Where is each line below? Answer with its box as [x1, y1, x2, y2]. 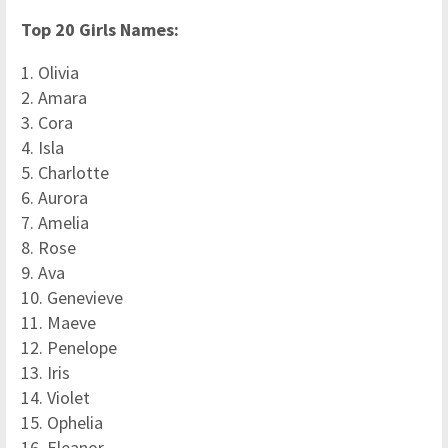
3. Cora [21, 111, 73, 134]
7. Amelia [21, 211, 89, 234]
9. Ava [21, 261, 65, 284]
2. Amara [21, 86, 87, 109]
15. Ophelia [21, 411, 103, 434]
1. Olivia [21, 61, 79, 84]
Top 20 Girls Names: [21, 18, 179, 41]
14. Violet [21, 386, 90, 409]
